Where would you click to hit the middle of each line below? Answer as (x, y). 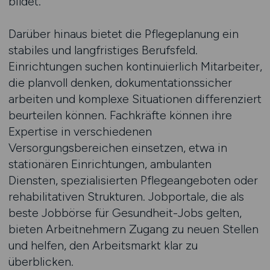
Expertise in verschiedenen (80, 131)
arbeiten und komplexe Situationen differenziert (135, 99)
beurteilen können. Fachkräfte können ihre (120, 115)
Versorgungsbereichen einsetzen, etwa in (118, 148)
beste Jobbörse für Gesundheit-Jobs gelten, (125, 213)
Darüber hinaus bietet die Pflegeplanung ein (123, 34)
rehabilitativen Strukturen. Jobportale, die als (126, 196)
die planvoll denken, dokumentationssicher (120, 83)
